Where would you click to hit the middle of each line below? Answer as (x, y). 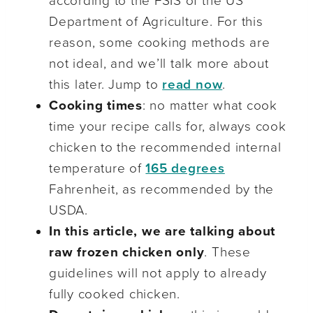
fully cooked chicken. (115, 294)
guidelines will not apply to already (158, 274)
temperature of (97, 169)
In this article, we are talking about (162, 232)
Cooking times (96, 106)
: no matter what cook (210, 106)
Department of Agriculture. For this (156, 22)
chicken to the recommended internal (165, 148)
